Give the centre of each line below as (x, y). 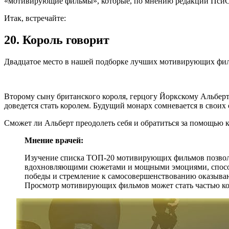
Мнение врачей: (54, 140)
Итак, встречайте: (35, 18)
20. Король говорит (57, 40)
